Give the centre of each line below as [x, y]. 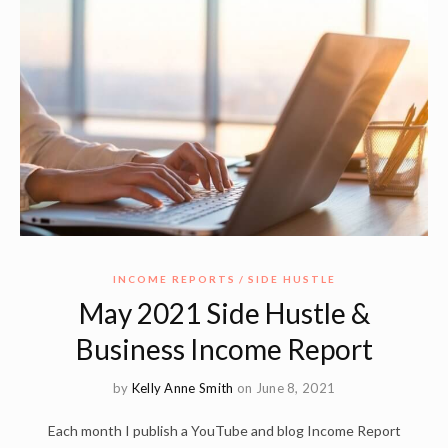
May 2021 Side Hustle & [224, 312]
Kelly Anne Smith [182, 387]
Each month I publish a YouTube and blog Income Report [224, 430]
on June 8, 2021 [286, 387]
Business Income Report [224, 348]
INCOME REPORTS [174, 278]
